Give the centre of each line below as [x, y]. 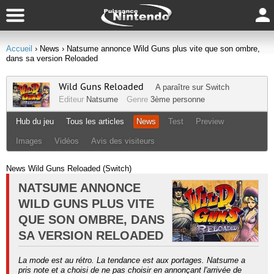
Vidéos [67, 141]
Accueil [19, 49]
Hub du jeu [35, 121]
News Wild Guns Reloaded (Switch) [69, 168]
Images [29, 141]
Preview [210, 121]
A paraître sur [180, 87]
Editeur [72, 99]
